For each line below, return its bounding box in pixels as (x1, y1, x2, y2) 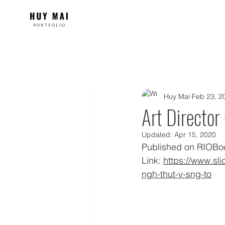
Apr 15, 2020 (174, 130, 216, 139)
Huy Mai (164, 91, 190, 101)
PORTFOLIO (31, 23, 66, 28)
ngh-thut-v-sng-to (142, 168, 211, 180)
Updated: (142, 130, 174, 139)
